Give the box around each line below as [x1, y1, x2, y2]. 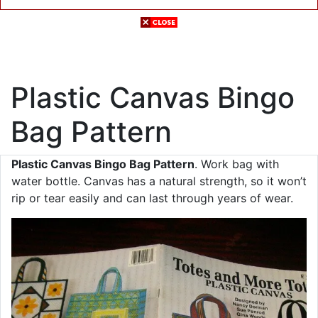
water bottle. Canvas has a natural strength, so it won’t [11, 174, 307, 188]
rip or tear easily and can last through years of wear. [11, 191, 293, 205]
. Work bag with [194, 157, 279, 171]
